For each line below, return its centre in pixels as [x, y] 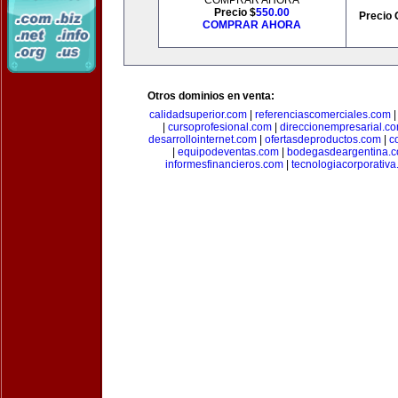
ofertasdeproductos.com [322, 139]
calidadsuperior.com [198, 115]
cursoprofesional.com [219, 127]
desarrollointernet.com [202, 139]
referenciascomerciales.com [322, 115]
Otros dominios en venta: [211, 96]
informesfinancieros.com [224, 164]
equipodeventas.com [228, 152]
